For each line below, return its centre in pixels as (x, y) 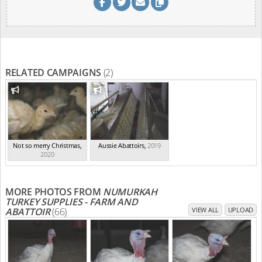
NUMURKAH (130, 192)
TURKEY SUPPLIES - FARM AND (72, 201)
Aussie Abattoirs (121, 145)
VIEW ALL (206, 209)
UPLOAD (240, 209)
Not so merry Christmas (46, 145)
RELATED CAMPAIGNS (54, 72)
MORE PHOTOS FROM (54, 192)
